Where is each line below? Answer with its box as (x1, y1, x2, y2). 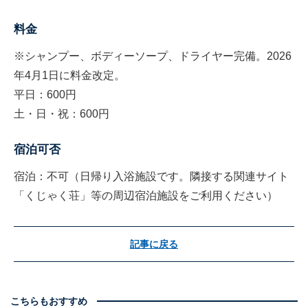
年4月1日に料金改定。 (14, 69, 125, 82)
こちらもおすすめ (10, 295, 87, 307)
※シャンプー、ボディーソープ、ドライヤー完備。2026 (14, 50, 291, 63)
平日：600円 (14, 89, 76, 101)
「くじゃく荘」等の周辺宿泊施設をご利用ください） (14, 190, 278, 202)
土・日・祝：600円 (14, 108, 109, 120)
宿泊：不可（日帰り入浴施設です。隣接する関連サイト (14, 170, 289, 183)
